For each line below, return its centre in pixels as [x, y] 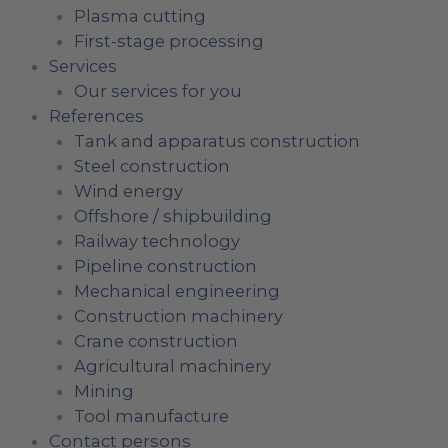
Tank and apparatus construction [216, 140]
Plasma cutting [139, 15]
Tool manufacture [151, 415]
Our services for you [157, 90]
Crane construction [155, 340]
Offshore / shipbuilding [172, 215]
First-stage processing [168, 40]
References [97, 115]
